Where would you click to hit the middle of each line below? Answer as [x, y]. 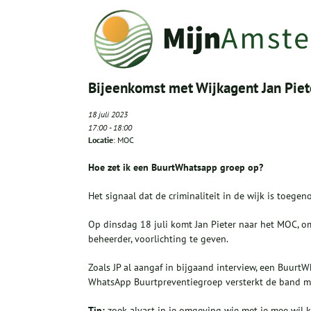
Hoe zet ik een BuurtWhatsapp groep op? [176, 168]
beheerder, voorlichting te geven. [158, 239]
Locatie [101, 140]
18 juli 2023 [108, 115]
